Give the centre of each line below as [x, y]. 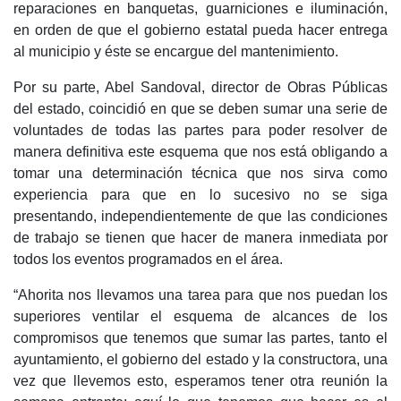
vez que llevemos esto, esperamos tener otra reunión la [200, 381]
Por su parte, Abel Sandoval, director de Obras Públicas [200, 88]
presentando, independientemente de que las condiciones [200, 217]
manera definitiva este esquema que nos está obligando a [200, 152]
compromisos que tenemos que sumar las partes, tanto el [200, 338]
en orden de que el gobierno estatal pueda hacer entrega [200, 30]
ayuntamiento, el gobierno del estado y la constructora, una [200, 360]
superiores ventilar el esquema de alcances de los [200, 317]
